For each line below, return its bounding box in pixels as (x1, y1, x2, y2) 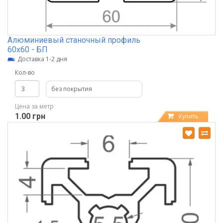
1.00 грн (15, 111, 45, 121)
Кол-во (15, 68, 35, 77)
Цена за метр (15, 102, 54, 111)
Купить (179, 111, 199, 120)
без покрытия (51, 84, 92, 93)
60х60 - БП (7, 45, 48, 54)
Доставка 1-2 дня (17, 55, 67, 63)
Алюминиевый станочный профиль (7, 35, 140, 45)
